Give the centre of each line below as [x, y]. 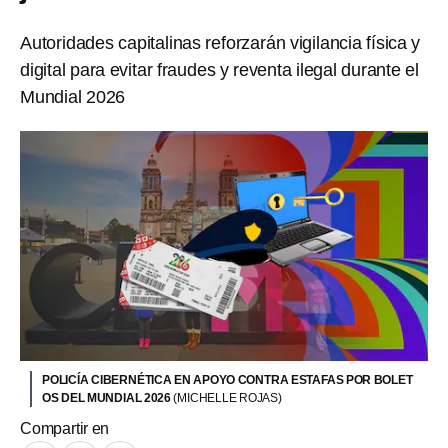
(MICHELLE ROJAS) [227, 397]
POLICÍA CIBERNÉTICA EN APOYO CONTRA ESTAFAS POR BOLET [227, 379]
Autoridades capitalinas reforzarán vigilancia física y [220, 43]
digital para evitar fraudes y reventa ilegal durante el [219, 70]
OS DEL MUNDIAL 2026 [108, 397]
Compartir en [65, 428]
